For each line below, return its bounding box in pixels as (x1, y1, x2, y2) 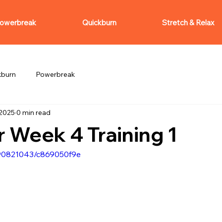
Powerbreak (36, 69, 75, 79)
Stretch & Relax (162, 17, 215, 27)
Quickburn (82, 17, 116, 27)
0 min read (16, 108, 51, 117)
